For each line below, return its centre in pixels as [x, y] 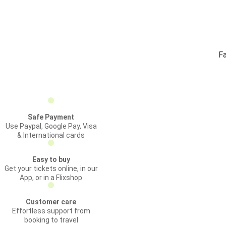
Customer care [51, 202]
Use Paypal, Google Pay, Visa [51, 126]
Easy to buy [51, 159]
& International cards [51, 135]
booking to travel [51, 220]
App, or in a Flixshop [51, 178]
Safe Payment [51, 117]
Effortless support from [51, 211]
